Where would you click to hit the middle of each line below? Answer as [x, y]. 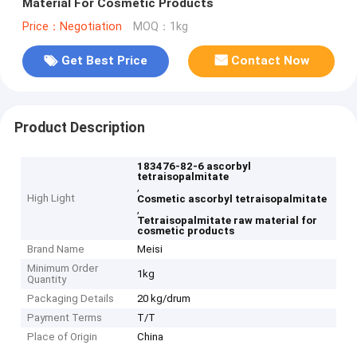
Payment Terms [65, 318]
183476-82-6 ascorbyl [194, 167]
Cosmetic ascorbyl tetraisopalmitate [232, 199]
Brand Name [56, 249]
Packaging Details [71, 299]
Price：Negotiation [72, 26]
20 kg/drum [164, 299]
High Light [51, 198]
